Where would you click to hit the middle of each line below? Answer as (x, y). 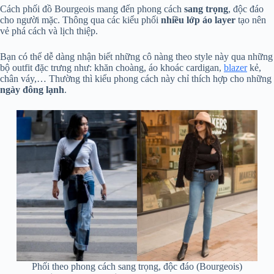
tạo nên (251, 20)
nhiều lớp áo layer (198, 20)
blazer (235, 68)
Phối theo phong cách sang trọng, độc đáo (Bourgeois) (137, 266)
